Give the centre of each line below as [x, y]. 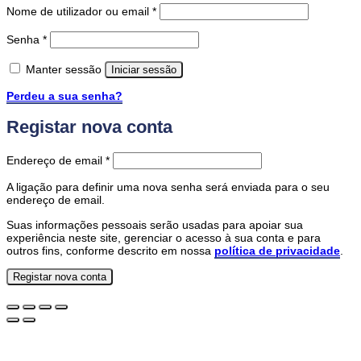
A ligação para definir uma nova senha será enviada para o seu [168, 187]
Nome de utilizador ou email [79, 11]
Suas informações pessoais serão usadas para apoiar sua [155, 224]
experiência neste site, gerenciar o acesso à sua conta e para [164, 237]
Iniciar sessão [144, 69]
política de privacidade [277, 250]
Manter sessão [64, 69]
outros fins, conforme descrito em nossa [110, 250]
